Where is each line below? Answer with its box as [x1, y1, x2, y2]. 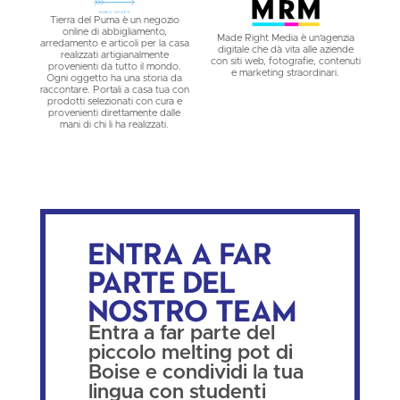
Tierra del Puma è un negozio [49, 15, 179, 26]
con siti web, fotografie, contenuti [210, 55, 361, 66]
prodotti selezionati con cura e [46, 96, 182, 107]
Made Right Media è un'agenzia [216, 32, 354, 43]
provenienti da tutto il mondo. [47, 62, 181, 72]
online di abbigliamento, [62, 27, 167, 37]
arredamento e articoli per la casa [39, 38, 189, 49]
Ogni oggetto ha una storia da [46, 73, 183, 84]
